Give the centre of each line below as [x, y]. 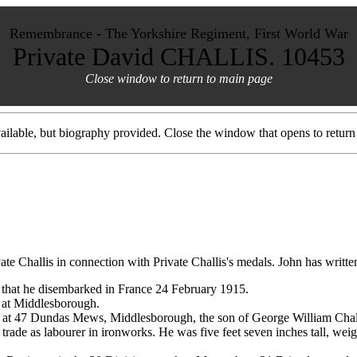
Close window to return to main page [178, 78]
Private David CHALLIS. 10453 [178, 57]
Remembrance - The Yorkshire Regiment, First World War [178, 33]
